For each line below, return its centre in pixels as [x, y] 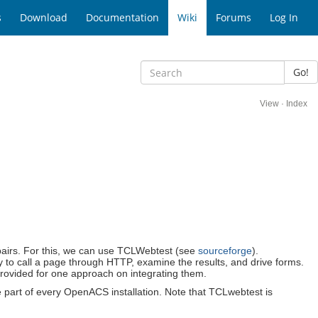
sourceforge [225, 250]
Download [44, 17]
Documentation [122, 17]
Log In [284, 17]
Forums [234, 17]
